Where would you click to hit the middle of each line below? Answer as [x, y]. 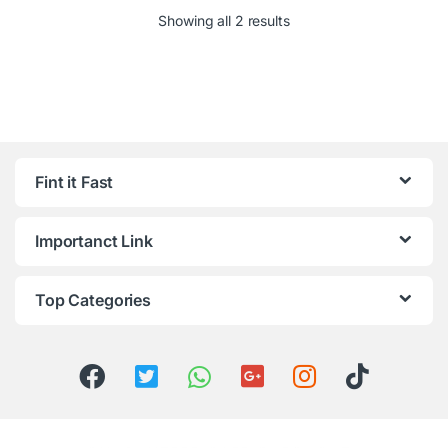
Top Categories [93, 299]
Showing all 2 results [224, 20]
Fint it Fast [74, 181]
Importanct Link [94, 240]
